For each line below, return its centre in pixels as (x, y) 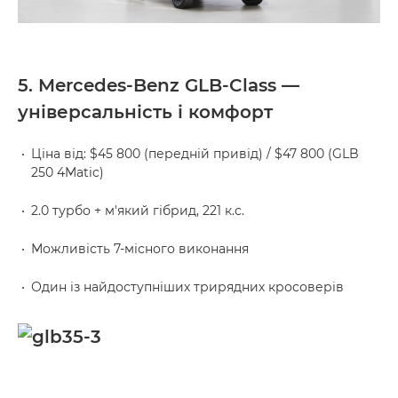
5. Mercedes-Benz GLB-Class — (159, 85)
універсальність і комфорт (145, 111)
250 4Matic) (68, 172)
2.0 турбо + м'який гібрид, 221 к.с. (138, 210)
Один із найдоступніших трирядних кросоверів (187, 287)
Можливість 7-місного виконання (140, 248)
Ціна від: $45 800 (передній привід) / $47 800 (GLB (195, 153)
